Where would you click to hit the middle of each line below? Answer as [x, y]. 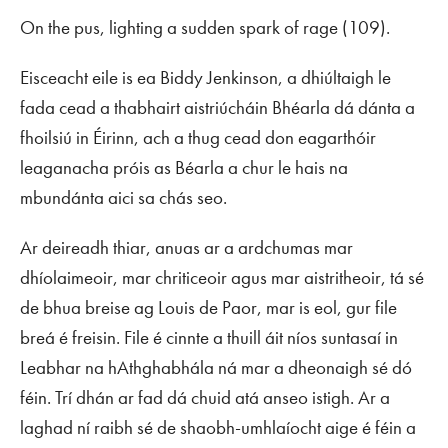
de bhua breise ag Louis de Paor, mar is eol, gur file [208, 308]
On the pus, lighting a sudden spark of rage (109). [205, 28]
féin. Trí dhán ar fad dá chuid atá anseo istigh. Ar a [205, 398]
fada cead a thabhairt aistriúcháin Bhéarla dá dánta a [217, 108]
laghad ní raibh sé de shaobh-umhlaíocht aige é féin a [218, 428]
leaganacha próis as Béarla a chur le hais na [184, 168]
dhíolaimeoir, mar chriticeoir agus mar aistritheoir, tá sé [222, 278]
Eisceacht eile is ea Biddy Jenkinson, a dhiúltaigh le [205, 78]
